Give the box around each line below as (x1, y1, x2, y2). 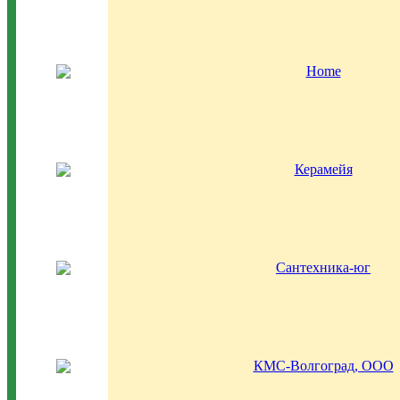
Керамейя (294, 162, 353, 177)
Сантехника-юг (276, 260, 371, 275)
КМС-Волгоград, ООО (253, 358, 394, 373)
